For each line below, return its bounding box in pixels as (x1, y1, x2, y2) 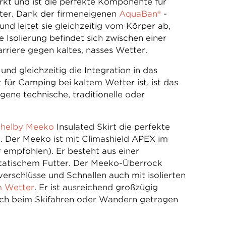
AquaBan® (119, 9, 163, 19)
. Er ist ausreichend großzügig (34, 183, 158, 192)
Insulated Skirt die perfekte (53, 122, 170, 132)
